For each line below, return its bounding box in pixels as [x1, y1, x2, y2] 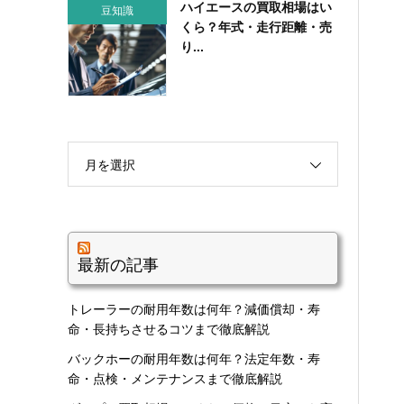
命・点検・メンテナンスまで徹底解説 [67, 372, 282, 387]
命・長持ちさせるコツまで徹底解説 [67, 321, 270, 336]
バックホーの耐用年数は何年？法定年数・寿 [67, 352, 320, 367]
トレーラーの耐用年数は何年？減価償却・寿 [67, 301, 320, 317]
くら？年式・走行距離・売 [179, 19, 332, 34]
